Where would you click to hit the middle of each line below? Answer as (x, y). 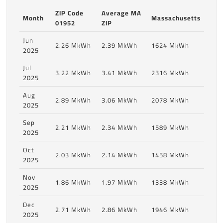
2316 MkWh (170, 73)
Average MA (121, 13)
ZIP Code (69, 13)
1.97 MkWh (119, 182)
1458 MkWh (170, 155)
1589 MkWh (170, 128)
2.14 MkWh (119, 155)
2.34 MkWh (119, 128)
